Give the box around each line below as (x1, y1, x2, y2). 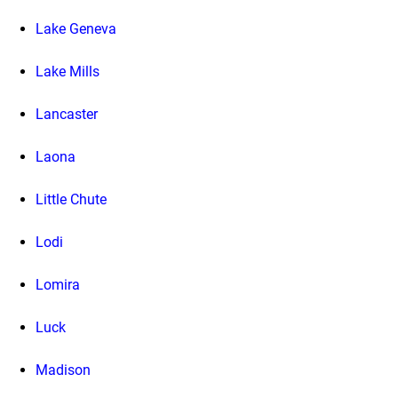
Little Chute (36, 191, 107, 209)
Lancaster (36, 106, 98, 123)
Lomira (36, 276, 80, 294)
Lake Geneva (36, 20, 116, 38)
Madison (36, 362, 91, 379)
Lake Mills (36, 63, 99, 81)
